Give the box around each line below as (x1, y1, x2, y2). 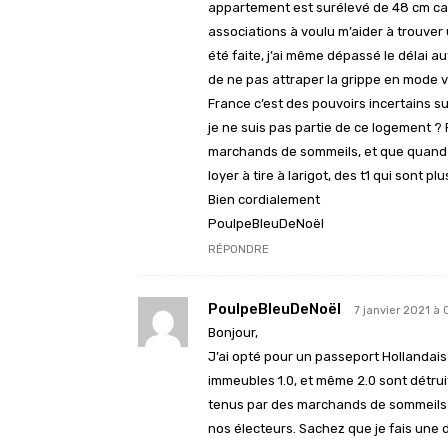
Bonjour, (208, 325, 258, 341)
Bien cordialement (208, 192, 320, 208)
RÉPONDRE (208, 243, 269, 257)
